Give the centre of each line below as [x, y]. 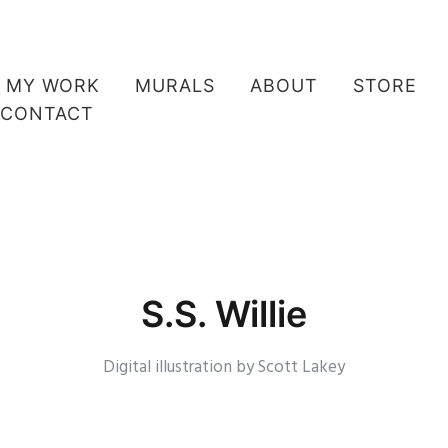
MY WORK [53, 85]
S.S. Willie [224, 313]
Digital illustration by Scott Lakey [224, 367]
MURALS [175, 85]
